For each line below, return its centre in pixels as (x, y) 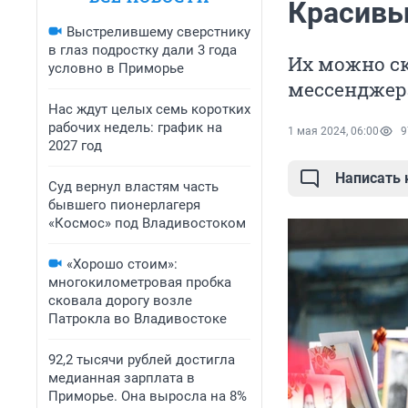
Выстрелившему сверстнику (158, 32)
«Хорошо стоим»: (122, 264)
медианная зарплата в (122, 378)
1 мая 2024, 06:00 (333, 132)
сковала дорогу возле (120, 301)
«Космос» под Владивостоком (147, 223)
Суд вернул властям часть (133, 187)
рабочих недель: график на (135, 127)
